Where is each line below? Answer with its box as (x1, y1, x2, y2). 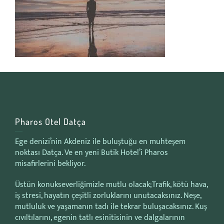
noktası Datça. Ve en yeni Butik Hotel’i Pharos (15, 146, 168, 159)
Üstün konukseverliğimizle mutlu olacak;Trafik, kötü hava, (15, 178, 207, 191)
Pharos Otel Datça (15, 116, 86, 127)
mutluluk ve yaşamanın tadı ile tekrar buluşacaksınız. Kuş (15, 200, 207, 213)
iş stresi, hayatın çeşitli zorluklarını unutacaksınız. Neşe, (15, 189, 201, 202)
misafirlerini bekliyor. (15, 157, 85, 170)
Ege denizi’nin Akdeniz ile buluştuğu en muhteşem (15, 135, 185, 148)
